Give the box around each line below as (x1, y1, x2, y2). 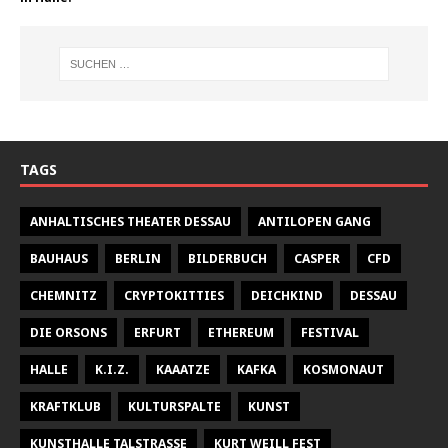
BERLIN (115, 249, 161, 267)
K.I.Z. (95, 360, 129, 378)
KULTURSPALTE (128, 397, 221, 415)
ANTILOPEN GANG (258, 212, 371, 230)
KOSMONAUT (303, 360, 384, 378)
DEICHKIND (251, 286, 323, 304)
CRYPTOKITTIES (124, 286, 224, 304)
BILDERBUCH (188, 249, 267, 267)
